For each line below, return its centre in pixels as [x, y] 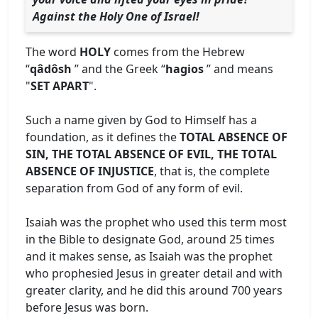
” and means [238, 68]
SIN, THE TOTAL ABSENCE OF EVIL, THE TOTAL [151, 154]
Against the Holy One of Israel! [116, 16]
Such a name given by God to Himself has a [141, 120]
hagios [185, 68]
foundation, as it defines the [103, 137]
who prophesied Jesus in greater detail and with [154, 273]
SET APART [60, 86]
